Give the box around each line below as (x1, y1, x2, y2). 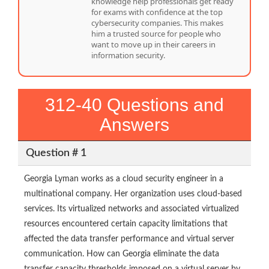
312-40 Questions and (45, 95, 224, 115)
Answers (100, 115, 169, 135)
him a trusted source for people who (91, 28, 221, 40)
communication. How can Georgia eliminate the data (24, 250, 219, 259)
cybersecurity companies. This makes (91, 17, 223, 29)
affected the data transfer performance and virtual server (24, 235, 234, 244)
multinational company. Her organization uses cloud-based (24, 190, 242, 199)
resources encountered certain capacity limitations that (24, 220, 228, 229)
